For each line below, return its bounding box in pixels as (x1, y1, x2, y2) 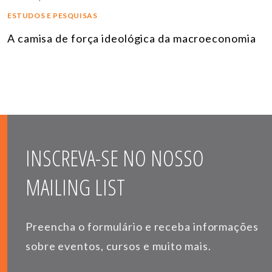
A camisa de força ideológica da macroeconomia (7, 31, 256, 45)
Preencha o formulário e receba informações (25, 219, 259, 233)
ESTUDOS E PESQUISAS (7, 10, 98, 20)
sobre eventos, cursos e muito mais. (25, 239, 211, 253)
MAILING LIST (25, 172, 125, 202)
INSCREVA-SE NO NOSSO (25, 143, 204, 173)
